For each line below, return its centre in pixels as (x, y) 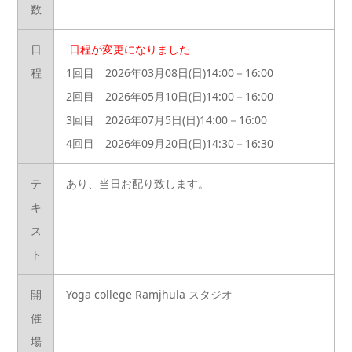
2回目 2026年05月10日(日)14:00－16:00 (170, 96)
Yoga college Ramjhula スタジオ (149, 294)
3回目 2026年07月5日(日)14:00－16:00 (167, 119)
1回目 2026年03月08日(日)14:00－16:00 (170, 72)
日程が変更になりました (130, 49)
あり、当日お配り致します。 (137, 183)
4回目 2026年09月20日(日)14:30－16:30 (170, 143)
